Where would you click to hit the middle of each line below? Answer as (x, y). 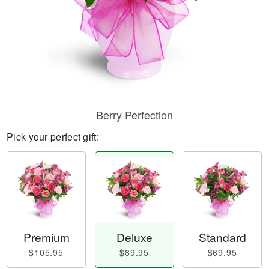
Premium (46, 237)
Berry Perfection (134, 115)
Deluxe (134, 237)
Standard (222, 237)
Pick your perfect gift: (53, 137)
